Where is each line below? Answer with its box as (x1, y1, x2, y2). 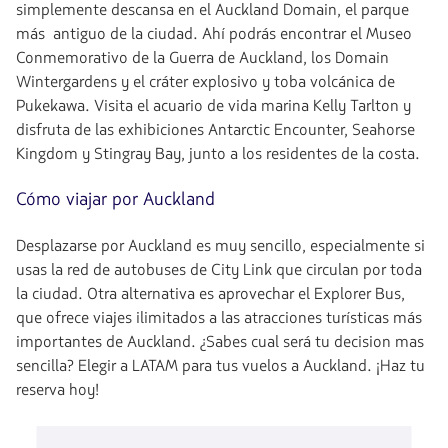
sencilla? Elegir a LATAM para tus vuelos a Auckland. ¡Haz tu (16, 355, 425, 377)
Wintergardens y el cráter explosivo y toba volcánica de (16, 71, 395, 93)
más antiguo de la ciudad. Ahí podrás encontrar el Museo (16, 23, 412, 45)
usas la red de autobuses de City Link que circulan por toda (16, 259, 422, 281)
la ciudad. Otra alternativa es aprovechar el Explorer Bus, (16, 283, 405, 305)
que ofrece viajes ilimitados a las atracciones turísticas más (16, 307, 422, 329)
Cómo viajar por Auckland (16, 187, 215, 212)
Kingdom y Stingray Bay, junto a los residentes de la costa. (16, 143, 420, 165)
